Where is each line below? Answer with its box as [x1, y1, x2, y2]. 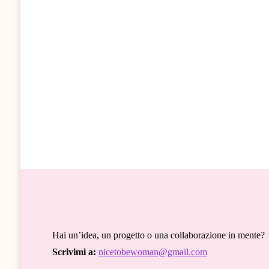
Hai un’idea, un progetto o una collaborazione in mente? [52, 229, 265, 240]
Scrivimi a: [52, 246, 96, 257]
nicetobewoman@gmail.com [98, 246, 207, 257]
